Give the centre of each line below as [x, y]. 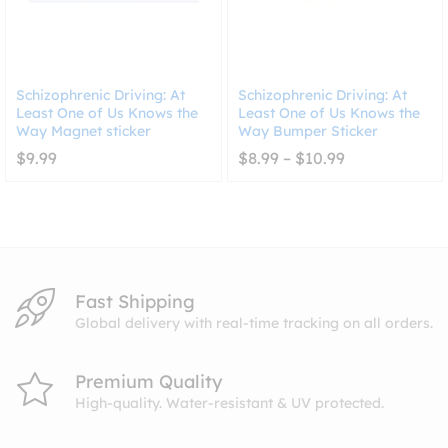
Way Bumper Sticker [307, 130]
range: [368, 172]
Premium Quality [148, 381]
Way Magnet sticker [83, 130]
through [374, 204]
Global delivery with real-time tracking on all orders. [254, 323]
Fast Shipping [135, 301]
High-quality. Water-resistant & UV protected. [229, 403]
